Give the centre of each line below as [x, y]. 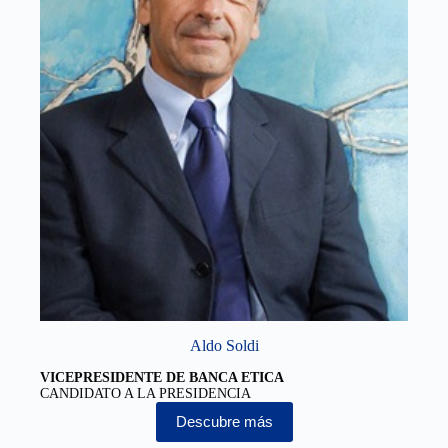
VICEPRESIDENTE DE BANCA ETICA [162, 377]
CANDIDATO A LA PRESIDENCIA [145, 393]
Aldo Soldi [224, 346]
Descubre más [224, 422]
